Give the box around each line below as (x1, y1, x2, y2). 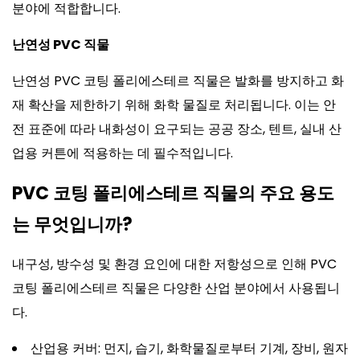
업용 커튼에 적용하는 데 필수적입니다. (12, 144, 233, 162)
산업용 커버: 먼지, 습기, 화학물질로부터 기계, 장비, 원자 (31, 339, 348, 358)
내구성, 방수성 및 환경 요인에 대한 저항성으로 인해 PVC (12, 255, 337, 273)
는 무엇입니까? (12, 212, 133, 237)
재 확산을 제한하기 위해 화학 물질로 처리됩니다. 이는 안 (12, 96, 336, 114)
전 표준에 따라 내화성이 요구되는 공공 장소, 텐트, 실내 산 (12, 120, 342, 138)
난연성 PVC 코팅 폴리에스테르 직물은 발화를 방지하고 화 (12, 72, 344, 90)
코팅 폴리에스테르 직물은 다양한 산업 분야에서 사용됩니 (12, 279, 340, 297)
